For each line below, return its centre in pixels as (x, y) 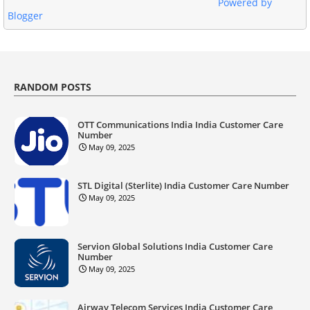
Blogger (25, 15)
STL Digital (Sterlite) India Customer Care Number (183, 185)
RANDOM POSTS (53, 86)
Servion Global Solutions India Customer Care (175, 246)
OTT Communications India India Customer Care (180, 124)
